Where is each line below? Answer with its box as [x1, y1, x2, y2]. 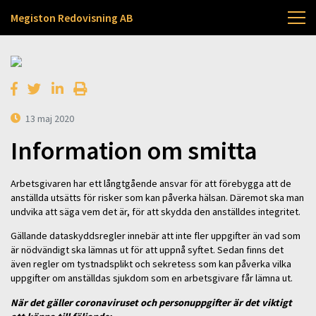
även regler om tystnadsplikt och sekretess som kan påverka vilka [11, 257, 291, 271]
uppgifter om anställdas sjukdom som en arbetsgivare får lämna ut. [11, 272, 293, 285]
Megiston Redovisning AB [11, 11, 133, 25]
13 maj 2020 [25, 111, 75, 125]
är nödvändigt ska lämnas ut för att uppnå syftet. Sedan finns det [11, 243, 284, 257]
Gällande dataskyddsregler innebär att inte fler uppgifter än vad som [11, 229, 300, 243]
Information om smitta [11, 135, 257, 167]
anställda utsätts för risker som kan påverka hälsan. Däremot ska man [11, 190, 304, 204]
